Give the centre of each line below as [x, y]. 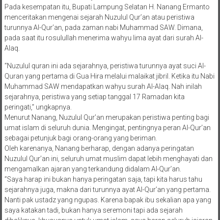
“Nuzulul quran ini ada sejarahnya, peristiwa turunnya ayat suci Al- [105, 66]
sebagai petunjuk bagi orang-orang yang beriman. [81, 138]
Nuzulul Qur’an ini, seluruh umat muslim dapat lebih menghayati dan [108, 158]
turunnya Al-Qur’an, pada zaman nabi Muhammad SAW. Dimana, [103, 27]
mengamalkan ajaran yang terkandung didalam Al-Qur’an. [93, 169]
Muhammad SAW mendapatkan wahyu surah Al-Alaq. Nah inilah [103, 86]
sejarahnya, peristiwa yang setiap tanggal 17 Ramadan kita [94, 96]
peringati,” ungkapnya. [38, 107]
